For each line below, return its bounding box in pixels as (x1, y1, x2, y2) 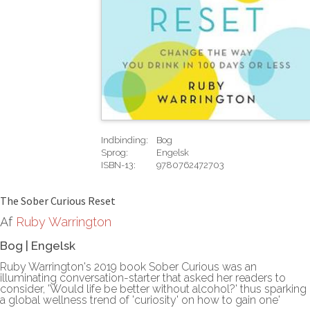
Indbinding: (101, 134, 148, 145)
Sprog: (101, 147, 128, 158)
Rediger (101, 185, 134, 196)
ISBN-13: (101, 159, 136, 170)
